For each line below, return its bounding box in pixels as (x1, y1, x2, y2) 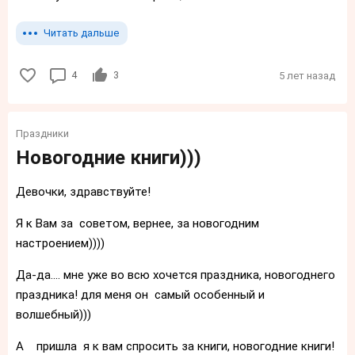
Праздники (16, 127, 69, 139)
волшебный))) (16, 307, 91, 322)
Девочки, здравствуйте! (16, 184, 151, 199)
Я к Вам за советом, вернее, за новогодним (16, 216, 259, 231)
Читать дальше (44, 27, 119, 40)
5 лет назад (279, 69, 335, 82)
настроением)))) (16, 235, 108, 250)
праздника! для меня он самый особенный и (16, 287, 265, 302)
